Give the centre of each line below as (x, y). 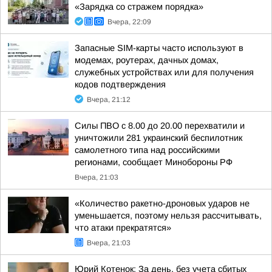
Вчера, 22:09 (129, 22)
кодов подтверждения (120, 84)
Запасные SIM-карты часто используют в (159, 48)
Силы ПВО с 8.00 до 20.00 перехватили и (160, 126)
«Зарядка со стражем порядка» (139, 7)
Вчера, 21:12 (109, 100)
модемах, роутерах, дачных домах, (147, 60)
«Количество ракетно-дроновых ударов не (162, 203)
